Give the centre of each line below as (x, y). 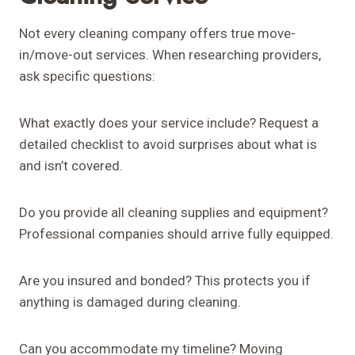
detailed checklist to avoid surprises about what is (168, 145)
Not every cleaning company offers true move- (157, 34)
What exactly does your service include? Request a (169, 123)
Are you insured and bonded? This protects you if (165, 281)
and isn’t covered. (71, 166)
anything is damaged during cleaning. (130, 302)
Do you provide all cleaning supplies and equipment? (174, 213)
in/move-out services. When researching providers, (170, 55)
